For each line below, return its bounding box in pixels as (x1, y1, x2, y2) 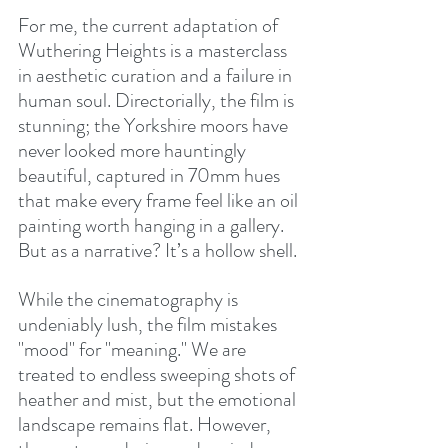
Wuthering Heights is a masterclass (18, 36, 291, 66)
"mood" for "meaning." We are (18, 335, 250, 365)
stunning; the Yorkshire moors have (18, 111, 292, 141)
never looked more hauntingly (18, 136, 250, 166)
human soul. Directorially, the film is (18, 86, 298, 116)
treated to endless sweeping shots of (18, 360, 299, 390)
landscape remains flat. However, (18, 410, 275, 440)
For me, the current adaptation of (18, 11, 282, 41)
